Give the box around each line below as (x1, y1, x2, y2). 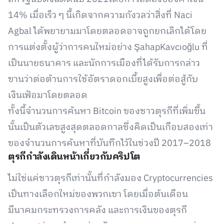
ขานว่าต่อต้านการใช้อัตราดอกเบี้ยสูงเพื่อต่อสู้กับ (8, 72, 198, 87)
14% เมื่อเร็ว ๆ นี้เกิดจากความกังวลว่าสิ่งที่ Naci (8, 8, 192, 23)
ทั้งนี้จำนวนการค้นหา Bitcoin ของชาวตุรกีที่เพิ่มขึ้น (8, 104, 205, 119)
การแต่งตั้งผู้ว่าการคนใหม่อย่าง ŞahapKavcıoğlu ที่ (8, 40, 208, 55)
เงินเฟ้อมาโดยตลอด (8, 88, 87, 103)
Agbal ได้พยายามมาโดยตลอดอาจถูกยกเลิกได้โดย (8, 24, 206, 39)
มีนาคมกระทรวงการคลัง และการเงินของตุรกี (8, 203, 187, 218)
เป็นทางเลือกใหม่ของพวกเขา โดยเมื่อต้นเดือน (8, 187, 188, 202)
